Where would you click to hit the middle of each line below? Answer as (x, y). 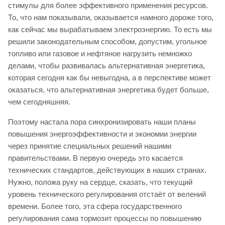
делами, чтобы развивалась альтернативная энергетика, (106, 65)
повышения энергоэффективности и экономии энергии (102, 134)
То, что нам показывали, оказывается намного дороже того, (111, 17)
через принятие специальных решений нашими (90, 146)
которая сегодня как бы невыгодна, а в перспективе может (109, 77)
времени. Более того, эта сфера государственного (95, 206)
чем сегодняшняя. (39, 101)
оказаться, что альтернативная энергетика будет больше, (108, 89)
